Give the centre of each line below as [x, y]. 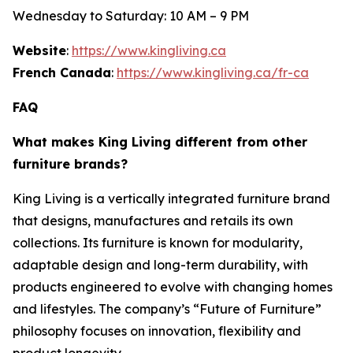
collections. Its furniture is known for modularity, [158, 242]
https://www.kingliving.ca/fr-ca [213, 72]
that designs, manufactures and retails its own [153, 220]
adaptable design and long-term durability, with [160, 264]
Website [39, 50]
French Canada [62, 72]
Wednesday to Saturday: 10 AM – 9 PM [131, 15]
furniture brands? [70, 163]
